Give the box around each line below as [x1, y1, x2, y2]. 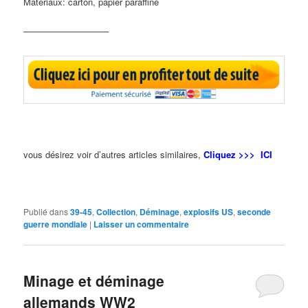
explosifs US [184, 205, 234, 218]
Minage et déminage [23, 269, 165, 291]
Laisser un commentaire [93, 217, 190, 230]
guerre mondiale [23, 217, 88, 230]
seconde [237, 205, 272, 218]
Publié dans [23, 205, 69, 217]
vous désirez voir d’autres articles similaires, [23, 148, 201, 162]
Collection [96, 205, 136, 218]
